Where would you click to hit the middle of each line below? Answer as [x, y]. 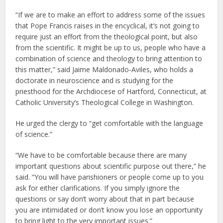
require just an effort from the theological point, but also [107, 37]
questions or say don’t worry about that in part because [105, 199]
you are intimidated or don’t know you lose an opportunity [109, 210]
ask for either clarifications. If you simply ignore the [98, 188]
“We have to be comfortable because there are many [101, 155]
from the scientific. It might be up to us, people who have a [111, 48]
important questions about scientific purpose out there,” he [111, 166]
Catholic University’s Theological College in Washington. [105, 103]
